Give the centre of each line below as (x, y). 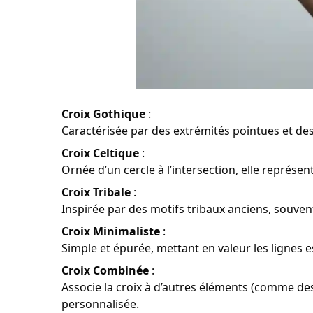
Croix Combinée (105, 271)
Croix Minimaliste (111, 232)
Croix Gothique (103, 114)
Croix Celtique (100, 153)
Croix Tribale (96, 192)
